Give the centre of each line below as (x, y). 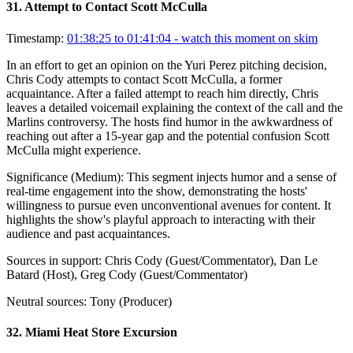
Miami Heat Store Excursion (101, 332)
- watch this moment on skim (244, 38)
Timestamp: (35, 38)
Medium (96, 176)
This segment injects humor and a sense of (232, 176)
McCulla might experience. (74, 150)
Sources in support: (54, 260)
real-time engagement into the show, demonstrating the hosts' (157, 191)
